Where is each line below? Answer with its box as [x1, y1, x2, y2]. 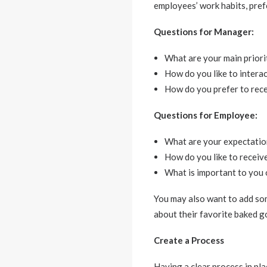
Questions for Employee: [154, 110, 257, 120]
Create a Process [154, 235, 224, 246]
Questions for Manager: [154, 26, 254, 37]
